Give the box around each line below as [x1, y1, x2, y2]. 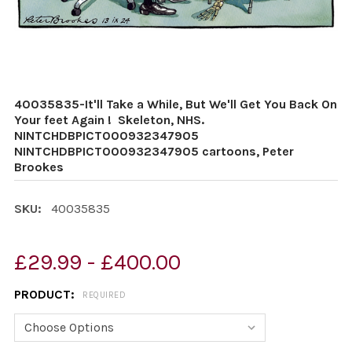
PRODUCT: [14, 287, 78, 302]
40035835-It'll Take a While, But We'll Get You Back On [14, 97, 337, 112]
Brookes [14, 159, 64, 174]
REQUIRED [82, 290, 126, 301]
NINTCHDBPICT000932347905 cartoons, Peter [14, 144, 294, 159]
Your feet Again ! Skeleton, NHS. [14, 112, 207, 127]
